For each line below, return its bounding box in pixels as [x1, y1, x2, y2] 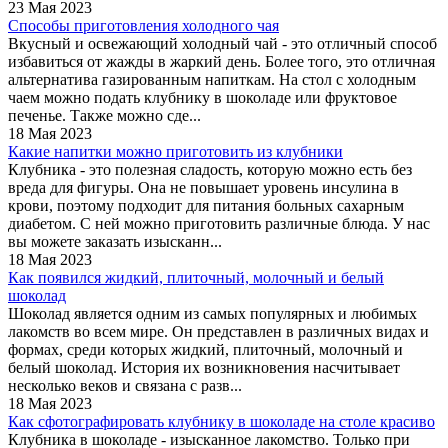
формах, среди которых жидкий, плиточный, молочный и [8, 340, 403, 358]
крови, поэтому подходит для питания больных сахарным [8, 196, 404, 214]
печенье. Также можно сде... [8, 106, 201, 124]
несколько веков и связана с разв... [8, 376, 242, 394]
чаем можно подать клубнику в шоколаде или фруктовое [8, 88, 397, 106]
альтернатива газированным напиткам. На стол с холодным [8, 70, 416, 88]
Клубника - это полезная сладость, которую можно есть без [8, 160, 412, 178]
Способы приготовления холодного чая [8, 16, 279, 34]
